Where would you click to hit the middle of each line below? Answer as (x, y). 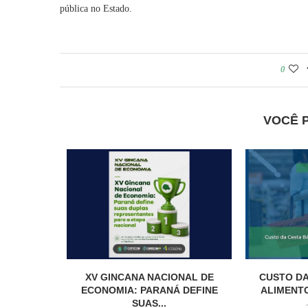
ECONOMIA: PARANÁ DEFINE (149, 290)
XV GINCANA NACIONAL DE (149, 277)
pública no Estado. (96, 9)
